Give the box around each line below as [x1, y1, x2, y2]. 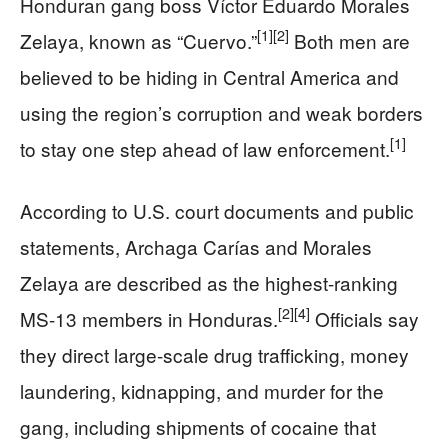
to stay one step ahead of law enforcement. [20, 134, 390, 162]
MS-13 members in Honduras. [20, 304, 278, 332]
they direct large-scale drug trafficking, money [20, 340, 409, 368]
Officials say [310, 304, 419, 332]
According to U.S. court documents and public [20, 196, 414, 224]
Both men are [289, 26, 410, 54]
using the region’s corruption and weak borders [20, 98, 423, 126]
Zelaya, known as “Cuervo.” [20, 26, 257, 54]
